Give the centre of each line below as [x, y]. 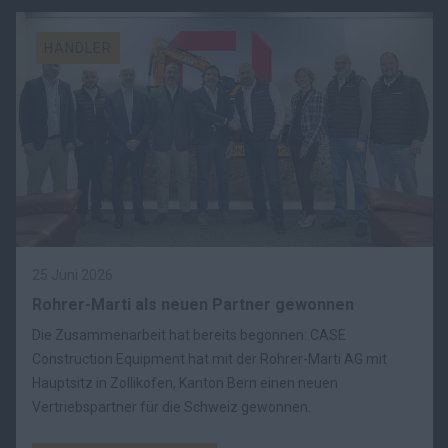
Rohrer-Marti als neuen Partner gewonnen [193, 304]
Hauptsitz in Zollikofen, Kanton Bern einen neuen [185, 382]
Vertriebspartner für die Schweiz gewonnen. [171, 406]
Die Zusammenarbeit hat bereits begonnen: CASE [189, 334]
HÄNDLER [78, 48]
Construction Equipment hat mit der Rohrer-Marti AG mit [209, 358]
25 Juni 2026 [72, 274]
